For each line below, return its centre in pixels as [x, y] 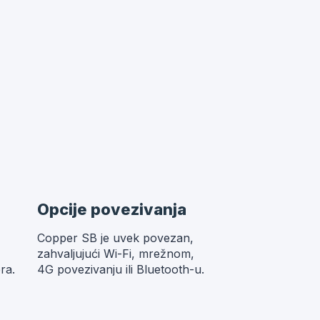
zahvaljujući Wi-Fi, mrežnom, [115, 254]
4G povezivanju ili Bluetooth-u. [120, 270]
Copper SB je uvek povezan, [115, 238]
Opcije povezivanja [111, 209]
